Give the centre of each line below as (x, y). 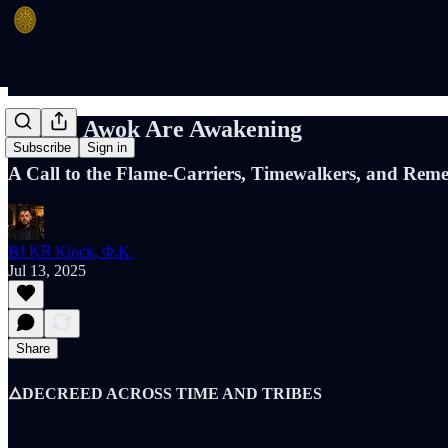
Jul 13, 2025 (47, 270)
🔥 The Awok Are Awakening (155, 128)
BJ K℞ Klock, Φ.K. (71, 251)
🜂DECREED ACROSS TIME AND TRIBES (165, 393)
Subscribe (42, 148)
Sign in (107, 148)
